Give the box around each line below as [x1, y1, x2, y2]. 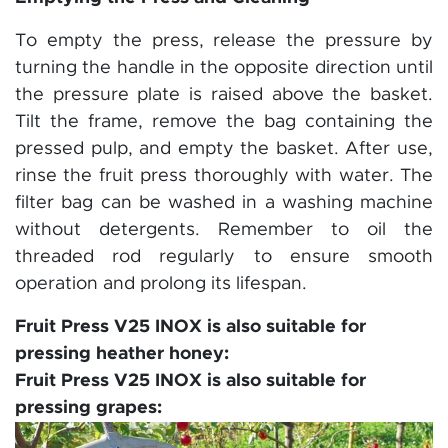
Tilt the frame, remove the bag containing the [15, 112, 433, 131]
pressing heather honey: [15, 344, 229, 363]
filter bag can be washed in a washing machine [15, 193, 433, 212]
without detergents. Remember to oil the [15, 220, 433, 239]
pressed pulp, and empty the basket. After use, [15, 139, 433, 158]
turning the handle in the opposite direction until [15, 58, 433, 77]
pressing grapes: [15, 398, 162, 417]
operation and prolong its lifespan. [15, 274, 307, 293]
